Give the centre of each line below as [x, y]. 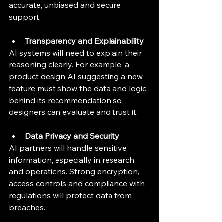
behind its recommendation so [66, 100]
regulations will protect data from [71, 195]
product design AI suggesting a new [77, 76]
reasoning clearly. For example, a [70, 64]
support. [25, 17]
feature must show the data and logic [79, 88]
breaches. [27, 207]
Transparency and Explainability [84, 41]
